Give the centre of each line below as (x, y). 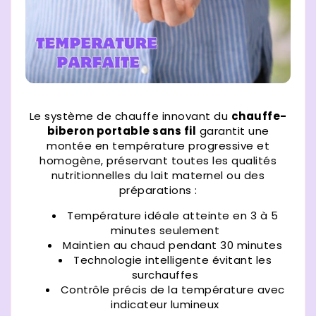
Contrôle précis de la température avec (172, 290)
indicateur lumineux (165, 305)
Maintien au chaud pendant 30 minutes (172, 245)
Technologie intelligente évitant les (172, 260)
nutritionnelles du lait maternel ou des (158, 176)
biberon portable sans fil (121, 131)
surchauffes (165, 275)
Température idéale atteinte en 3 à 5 (172, 216)
